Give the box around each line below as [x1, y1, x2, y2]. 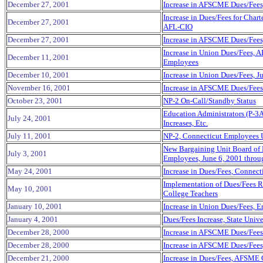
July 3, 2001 [8, 149, 47, 158]
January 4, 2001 [8, 215, 58, 224]
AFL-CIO [163, 22, 193, 31]
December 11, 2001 [8, 53, 69, 62]
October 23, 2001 [8, 96, 63, 105]
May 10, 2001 [8, 184, 52, 193]
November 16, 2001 [8, 83, 70, 92]
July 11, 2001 [8, 131, 51, 140]
